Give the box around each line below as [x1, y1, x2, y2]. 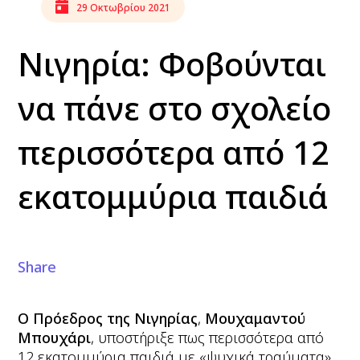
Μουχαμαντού [205, 309, 306, 328]
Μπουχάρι [18, 328, 92, 347]
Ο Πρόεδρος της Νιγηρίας [18, 309, 198, 328]
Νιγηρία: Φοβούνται [18, 42, 327, 86]
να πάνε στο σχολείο [18, 86, 332, 130]
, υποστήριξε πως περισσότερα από [91, 328, 325, 347]
